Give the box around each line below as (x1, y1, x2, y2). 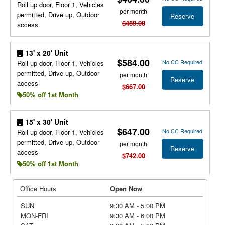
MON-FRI (20, 211, 48, 220)
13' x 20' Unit (23, 48, 68, 58)
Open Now (110, 184, 142, 193)
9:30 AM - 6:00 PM (110, 211, 165, 220)
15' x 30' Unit (23, 117, 68, 127)
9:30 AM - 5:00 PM (110, 201, 165, 210)
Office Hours (20, 184, 56, 193)
